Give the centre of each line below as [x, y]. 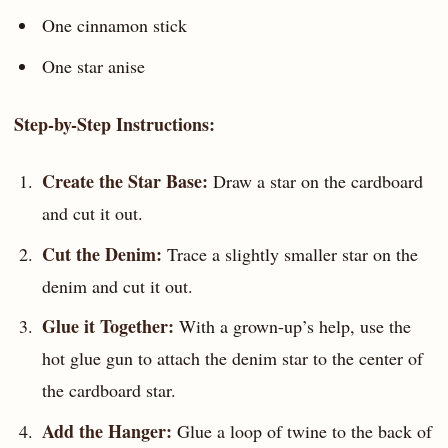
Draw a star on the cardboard [315, 181]
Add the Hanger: [106, 431]
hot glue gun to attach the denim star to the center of [232, 358]
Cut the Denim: [101, 253]
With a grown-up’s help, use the [292, 326]
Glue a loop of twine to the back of [301, 431]
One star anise [93, 65]
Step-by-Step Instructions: [114, 123]
